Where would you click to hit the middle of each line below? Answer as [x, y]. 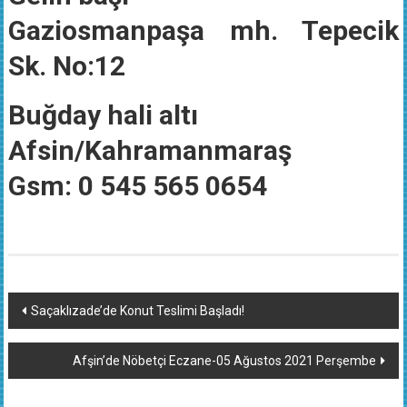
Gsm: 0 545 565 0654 [137, 185]
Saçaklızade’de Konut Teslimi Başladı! [137, 310]
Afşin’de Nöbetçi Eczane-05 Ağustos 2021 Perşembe [225, 360]
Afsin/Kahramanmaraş [149, 150]
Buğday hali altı [103, 114]
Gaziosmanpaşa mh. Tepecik [203, 30]
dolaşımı [55, 340]
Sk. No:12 [69, 65]
